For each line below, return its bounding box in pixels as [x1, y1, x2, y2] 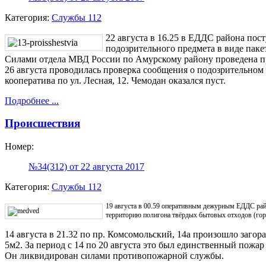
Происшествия [5, 117, 80, 130]
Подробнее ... [5, 95, 59, 106]
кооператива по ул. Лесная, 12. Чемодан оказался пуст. [5, 75, 226, 85]
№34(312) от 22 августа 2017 [28, 161, 144, 172]
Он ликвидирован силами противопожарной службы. [5, 251, 224, 261]
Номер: [5, 141, 34, 152]
